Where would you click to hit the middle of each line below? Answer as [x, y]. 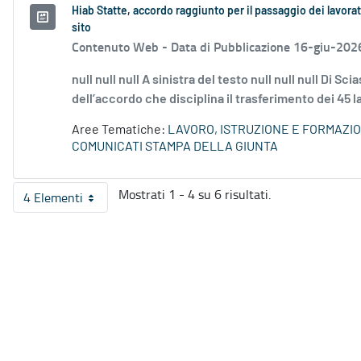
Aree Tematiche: [120, 130]
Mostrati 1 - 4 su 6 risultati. [195, 195]
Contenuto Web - [121, 47]
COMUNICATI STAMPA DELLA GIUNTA [175, 147]
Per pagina [90, 204]
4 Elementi [53, 198]
